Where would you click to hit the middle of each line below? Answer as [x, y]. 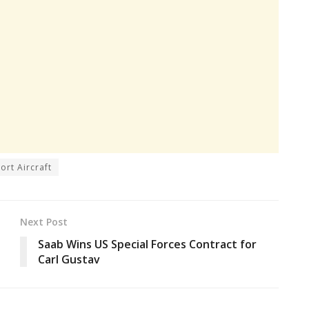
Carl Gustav [69, 259]
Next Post [44, 221]
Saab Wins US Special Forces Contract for [147, 244]
